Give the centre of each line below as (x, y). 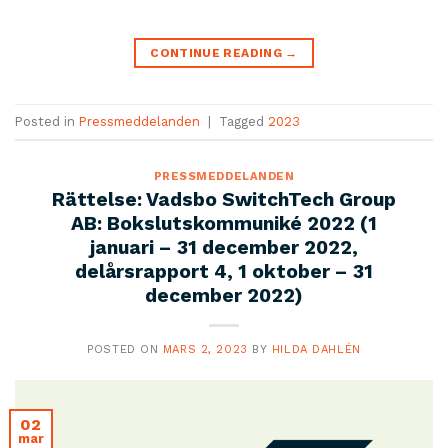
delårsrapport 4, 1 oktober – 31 (224, 271)
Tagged (243, 121)
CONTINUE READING (218, 53)
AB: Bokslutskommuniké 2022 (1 (224, 223)
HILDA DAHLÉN (316, 349)
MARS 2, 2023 (205, 349)
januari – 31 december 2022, (224, 247)
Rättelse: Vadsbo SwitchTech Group (224, 199)
